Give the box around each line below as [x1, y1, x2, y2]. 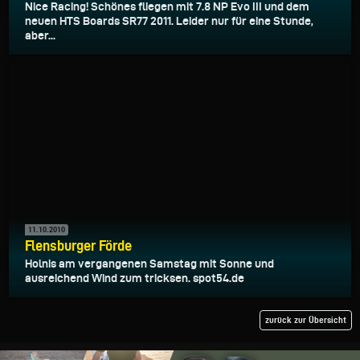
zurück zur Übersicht [265, 314, 346, 325]
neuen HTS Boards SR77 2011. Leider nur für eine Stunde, [25, 14, 313, 28]
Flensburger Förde [25, 237, 132, 253]
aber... [25, 29, 55, 43]
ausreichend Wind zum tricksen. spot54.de [25, 271, 244, 284]
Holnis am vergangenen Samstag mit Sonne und [25, 256, 274, 270]
